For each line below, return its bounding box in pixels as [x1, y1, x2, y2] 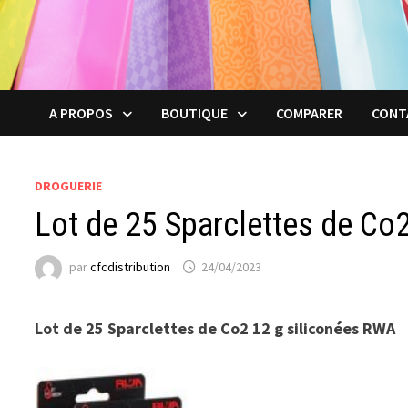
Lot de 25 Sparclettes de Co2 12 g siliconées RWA [35, 317, 396, 339]
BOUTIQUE [161, 103, 229, 122]
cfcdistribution [90, 259, 171, 275]
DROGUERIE [35, 177, 103, 194]
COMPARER [276, 103, 343, 122]
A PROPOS [49, 103, 114, 122]
